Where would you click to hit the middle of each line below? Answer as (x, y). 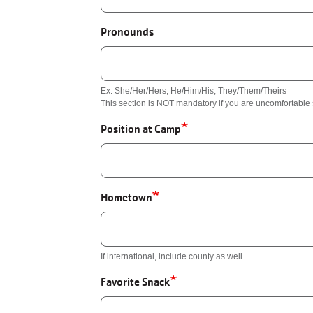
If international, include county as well (172, 256)
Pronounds (127, 32)
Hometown (126, 197)
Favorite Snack (135, 282)
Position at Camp (141, 129)
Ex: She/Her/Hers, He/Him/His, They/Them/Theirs (194, 91)
